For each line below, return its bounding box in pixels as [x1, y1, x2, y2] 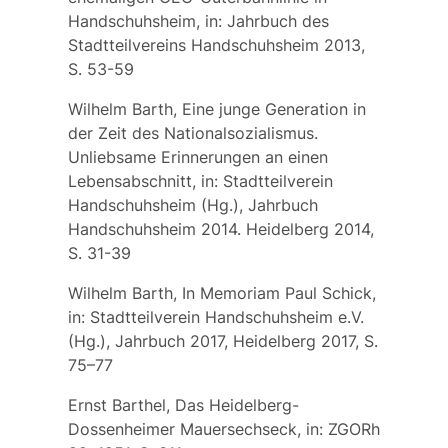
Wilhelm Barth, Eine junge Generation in [67, 98, 366, 119]
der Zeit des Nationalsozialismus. [67, 122, 318, 143]
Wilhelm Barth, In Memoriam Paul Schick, [67, 282, 376, 303]
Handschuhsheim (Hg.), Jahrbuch [67, 194, 318, 215]
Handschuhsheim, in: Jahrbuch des [67, 10, 329, 31]
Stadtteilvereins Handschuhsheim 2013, [67, 34, 365, 55]
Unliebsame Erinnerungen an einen [67, 146, 328, 167]
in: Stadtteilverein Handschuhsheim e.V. [67, 306, 364, 327]
